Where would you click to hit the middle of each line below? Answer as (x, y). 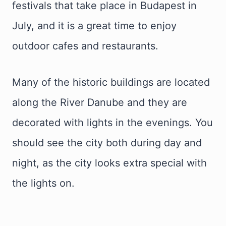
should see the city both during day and (107, 143)
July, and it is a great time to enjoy (94, 26)
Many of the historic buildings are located (111, 82)
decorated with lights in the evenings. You (112, 123)
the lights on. (43, 183)
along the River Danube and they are (100, 103)
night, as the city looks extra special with (109, 163)
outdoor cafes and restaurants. (85, 46)
